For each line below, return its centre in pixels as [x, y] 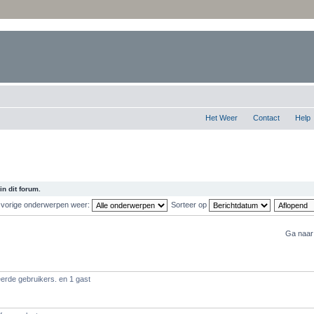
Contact [266, 118]
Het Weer [221, 118]
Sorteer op [190, 204]
